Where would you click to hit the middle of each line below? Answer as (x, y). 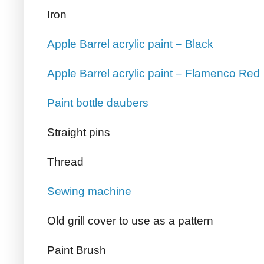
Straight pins (79, 133)
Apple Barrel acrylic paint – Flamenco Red (154, 74)
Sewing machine (89, 192)
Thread (65, 162)
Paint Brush (77, 250)
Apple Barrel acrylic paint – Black (130, 44)
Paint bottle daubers (98, 103)
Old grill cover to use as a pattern (130, 221)
